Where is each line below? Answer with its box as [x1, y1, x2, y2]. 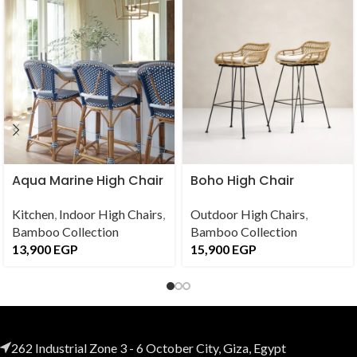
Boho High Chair [190, 171, 294, 190]
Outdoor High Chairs [190, 206, 305, 222]
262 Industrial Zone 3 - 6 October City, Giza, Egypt [11, 339, 286, 355]
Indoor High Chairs [59, 206, 163, 222]
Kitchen [12, 206, 54, 222]
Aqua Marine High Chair [12, 171, 163, 190]
